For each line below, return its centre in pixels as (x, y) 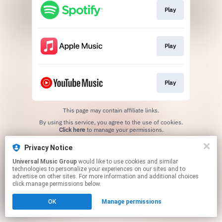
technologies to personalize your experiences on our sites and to (99, 169)
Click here (72, 129)
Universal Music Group (45, 162)
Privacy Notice (48, 148)
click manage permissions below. (57, 184)
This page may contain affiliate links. (111, 110)
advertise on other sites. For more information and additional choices (106, 176)
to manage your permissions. (124, 129)
